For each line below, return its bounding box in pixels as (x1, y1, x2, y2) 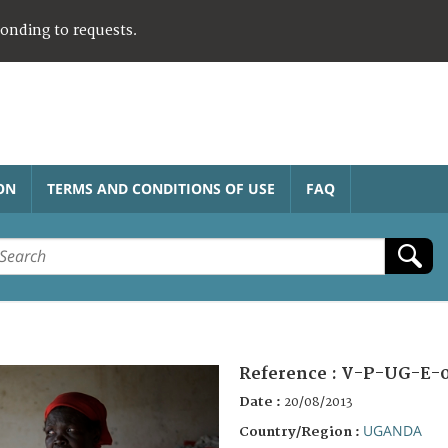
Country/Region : (239, 423, 363, 440)
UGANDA (363, 420, 422, 440)
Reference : (239, 363, 341, 384)
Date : (239, 393, 284, 410)
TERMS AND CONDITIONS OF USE (47, 178, 275, 198)
